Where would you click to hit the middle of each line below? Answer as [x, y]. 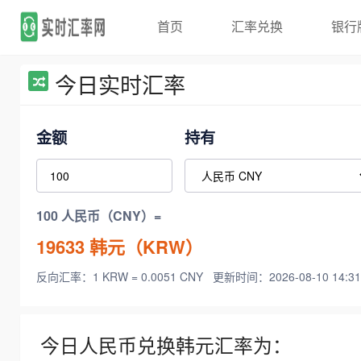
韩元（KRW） [144, 246]
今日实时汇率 [120, 84]
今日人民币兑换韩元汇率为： [166, 345]
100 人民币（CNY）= [99, 216]
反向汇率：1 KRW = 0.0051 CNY [121, 277]
